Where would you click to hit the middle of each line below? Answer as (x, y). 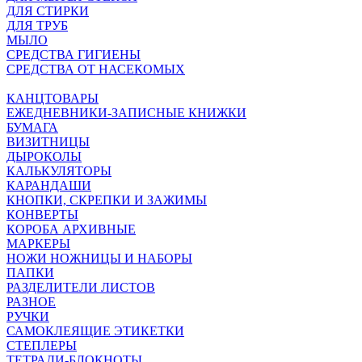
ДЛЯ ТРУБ (37, 26)
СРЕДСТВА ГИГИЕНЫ (74, 55)
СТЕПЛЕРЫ (42, 346)
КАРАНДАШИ (49, 186)
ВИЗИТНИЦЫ (48, 142)
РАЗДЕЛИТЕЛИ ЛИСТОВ (81, 288)
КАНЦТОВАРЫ (53, 99)
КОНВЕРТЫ (42, 215)
